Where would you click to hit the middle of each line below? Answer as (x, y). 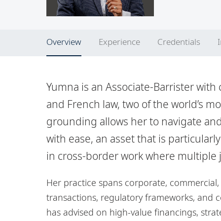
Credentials (179, 42)
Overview (64, 42)
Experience (119, 42)
